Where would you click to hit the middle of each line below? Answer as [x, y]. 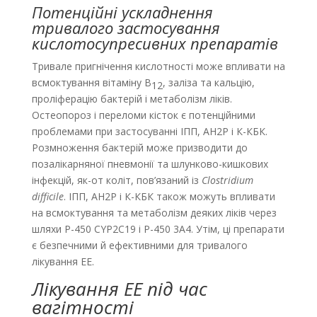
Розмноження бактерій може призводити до [139, 148]
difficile [47, 197]
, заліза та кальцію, [208, 83]
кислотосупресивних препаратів [155, 44]
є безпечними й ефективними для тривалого [139, 246]
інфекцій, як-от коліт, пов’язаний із [116, 180]
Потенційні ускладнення [122, 12]
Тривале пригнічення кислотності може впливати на [158, 67]
